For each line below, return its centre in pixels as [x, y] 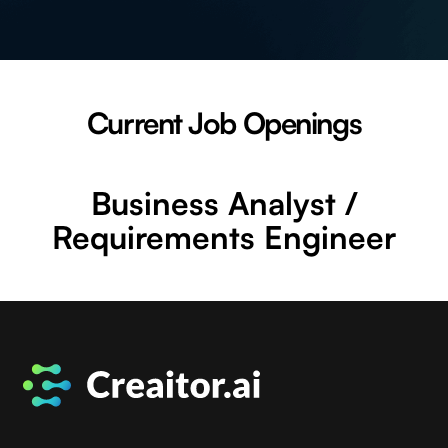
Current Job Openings [224, 122]
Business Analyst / [224, 202]
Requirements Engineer [224, 236]
